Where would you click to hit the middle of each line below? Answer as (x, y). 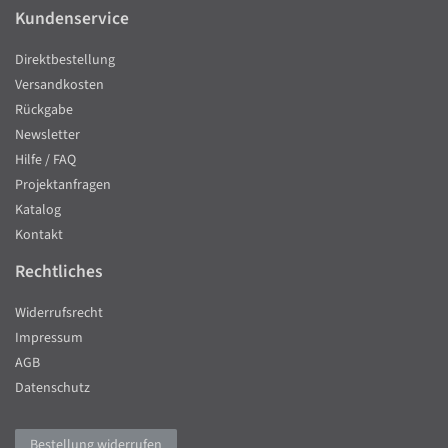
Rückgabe (44, 110)
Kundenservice (72, 19)
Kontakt (39, 235)
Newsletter (47, 135)
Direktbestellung (65, 60)
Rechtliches (59, 272)
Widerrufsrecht (59, 313)
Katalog (38, 210)
